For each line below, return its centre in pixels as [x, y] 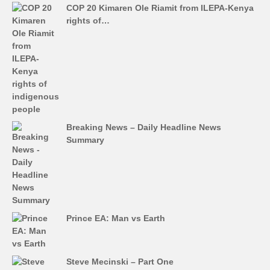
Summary [85, 140]
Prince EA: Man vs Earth [116, 218]
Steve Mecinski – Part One [120, 261]
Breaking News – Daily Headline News [144, 127]
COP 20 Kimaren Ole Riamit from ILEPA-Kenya [160, 8]
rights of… [88, 20]
